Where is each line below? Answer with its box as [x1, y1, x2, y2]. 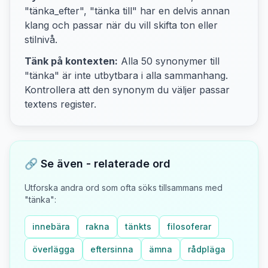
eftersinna [90, 244, 133, 254]
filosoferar [167, 221, 211, 232]
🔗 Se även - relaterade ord [25, 157, 170, 170]
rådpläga [188, 244, 226, 254]
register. [57, 98, 96, 110]
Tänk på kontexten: [25, 55, 118, 67]
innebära [32, 221, 70, 232]
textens [25, 98, 57, 110]
